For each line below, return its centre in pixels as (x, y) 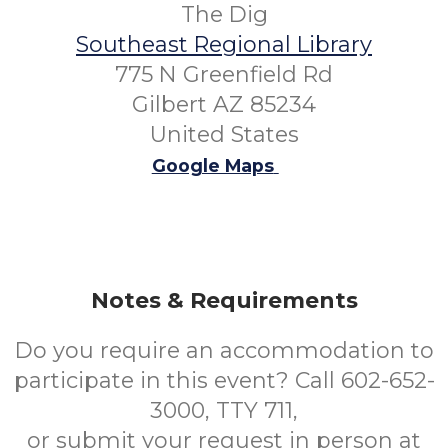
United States (224, 134)
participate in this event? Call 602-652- (224, 380)
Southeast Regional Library (224, 44)
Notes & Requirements (224, 300)
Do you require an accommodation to (224, 350)
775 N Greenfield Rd (224, 74)
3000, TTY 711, (224, 410)
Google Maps (212, 165)
